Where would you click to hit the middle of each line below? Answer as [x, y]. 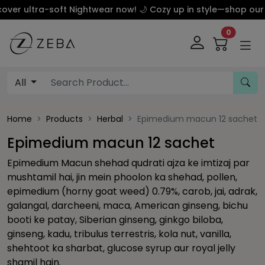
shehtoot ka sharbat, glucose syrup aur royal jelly [121, 248]
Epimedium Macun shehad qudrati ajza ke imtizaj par [128, 163]
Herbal [110, 119]
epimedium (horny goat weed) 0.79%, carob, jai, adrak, [132, 191]
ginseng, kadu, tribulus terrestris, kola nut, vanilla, [119, 234]
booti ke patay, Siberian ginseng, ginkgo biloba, [115, 220]
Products [64, 119]
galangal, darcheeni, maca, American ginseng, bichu [127, 206]
